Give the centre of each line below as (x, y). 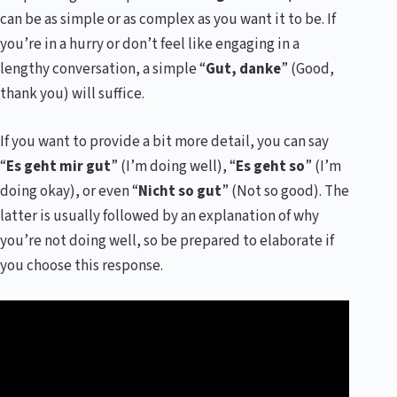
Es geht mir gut (58, 166)
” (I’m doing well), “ (173, 166)
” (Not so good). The (285, 191)
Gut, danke (243, 70)
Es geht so (270, 166)
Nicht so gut (180, 191)
